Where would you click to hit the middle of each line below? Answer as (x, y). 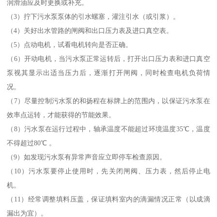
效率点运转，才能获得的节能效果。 (68, 115)
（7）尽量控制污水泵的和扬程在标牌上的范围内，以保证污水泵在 (108, 101)
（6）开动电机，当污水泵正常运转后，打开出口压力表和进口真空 (108, 58)
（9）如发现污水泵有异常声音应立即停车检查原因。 (93, 157)
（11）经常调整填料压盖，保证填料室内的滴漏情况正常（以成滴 (108, 199)
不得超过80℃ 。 (31, 143)
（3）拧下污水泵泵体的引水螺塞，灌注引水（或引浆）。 (93, 16)
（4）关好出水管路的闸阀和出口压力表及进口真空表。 (97, 30)
